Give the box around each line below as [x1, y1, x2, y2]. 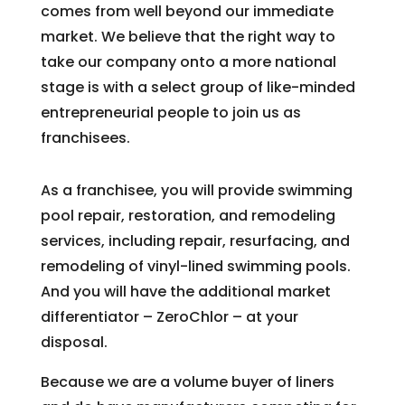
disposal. [40, 332, 108, 353]
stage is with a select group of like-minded [40, 77, 355, 99]
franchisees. [40, 127, 130, 149]
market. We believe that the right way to [40, 26, 335, 48]
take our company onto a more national [40, 52, 336, 73]
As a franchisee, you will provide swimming [40, 180, 353, 202]
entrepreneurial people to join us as [40, 102, 301, 124]
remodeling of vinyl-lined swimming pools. [40, 256, 351, 278]
